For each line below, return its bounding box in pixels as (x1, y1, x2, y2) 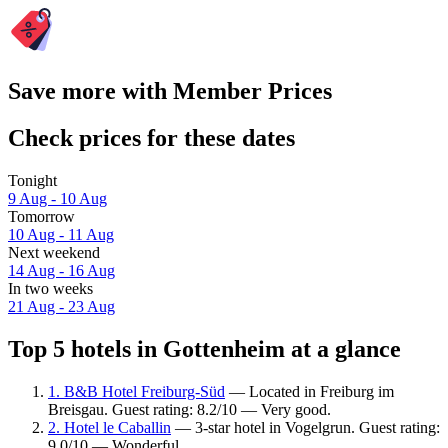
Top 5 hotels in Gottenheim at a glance (8, 335, 401, 362)
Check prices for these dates (8, 125, 295, 152)
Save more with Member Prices (8, 78, 332, 105)
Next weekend (8, 244, 100, 262)
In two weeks (8, 280, 93, 298)
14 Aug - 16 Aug (8, 262, 115, 280)
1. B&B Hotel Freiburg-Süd (48, 382, 225, 400)
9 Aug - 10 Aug (8, 190, 107, 208)
